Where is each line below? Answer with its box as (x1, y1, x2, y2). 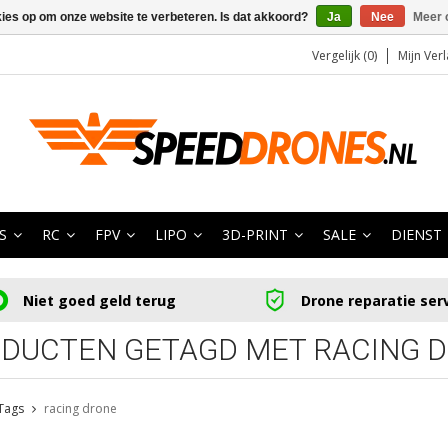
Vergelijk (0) (312, 47, 377, 64)
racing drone (43, 400, 117, 418)
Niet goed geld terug (22, 290, 176, 310)
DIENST (391, 225, 442, 244)
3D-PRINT (222, 225, 288, 244)
